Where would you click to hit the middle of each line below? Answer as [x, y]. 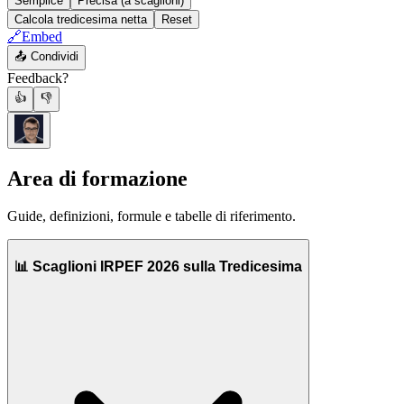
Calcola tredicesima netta [81, 19]
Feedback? [38, 78]
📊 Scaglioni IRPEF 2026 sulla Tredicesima [158, 267]
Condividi [53, 56]
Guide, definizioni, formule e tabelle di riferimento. [151, 216]
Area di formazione [97, 178]
